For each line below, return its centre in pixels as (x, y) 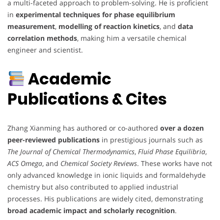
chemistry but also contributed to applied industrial (93, 187)
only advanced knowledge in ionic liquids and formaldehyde (107, 175)
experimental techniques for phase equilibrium (96, 14)
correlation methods (42, 38)
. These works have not (175, 163)
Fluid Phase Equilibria (172, 151)
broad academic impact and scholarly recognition (91, 210)
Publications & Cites (87, 99)
